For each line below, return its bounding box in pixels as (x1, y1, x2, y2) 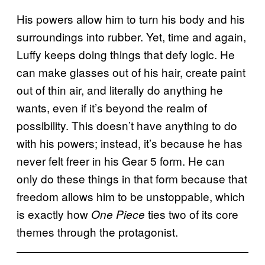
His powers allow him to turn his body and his (17, 10, 245, 27)
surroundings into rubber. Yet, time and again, (17, 28, 246, 44)
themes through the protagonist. (17, 223, 178, 240)
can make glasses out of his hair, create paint (17, 63, 245, 80)
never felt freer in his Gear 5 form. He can (17, 152, 225, 169)
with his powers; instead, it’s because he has (17, 134, 243, 151)
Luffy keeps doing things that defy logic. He (17, 46, 235, 62)
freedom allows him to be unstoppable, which (17, 188, 245, 204)
